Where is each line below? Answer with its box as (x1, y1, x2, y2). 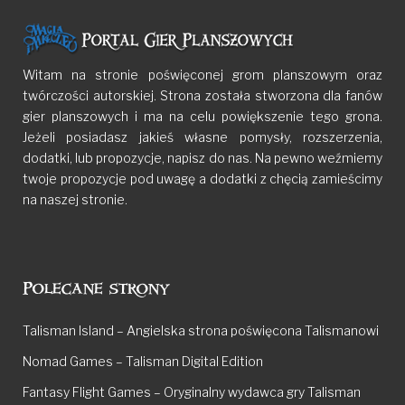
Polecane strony (23, 283, 170, 294)
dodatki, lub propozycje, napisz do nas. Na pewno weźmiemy (23, 150, 382, 165)
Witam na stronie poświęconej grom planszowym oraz (23, 67, 382, 82)
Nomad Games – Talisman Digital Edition (23, 353, 263, 369)
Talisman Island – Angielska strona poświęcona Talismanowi (23, 323, 379, 338)
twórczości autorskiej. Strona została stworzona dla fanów (23, 88, 382, 103)
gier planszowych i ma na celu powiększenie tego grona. (23, 108, 382, 124)
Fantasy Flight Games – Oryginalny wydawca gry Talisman (23, 384, 361, 400)
